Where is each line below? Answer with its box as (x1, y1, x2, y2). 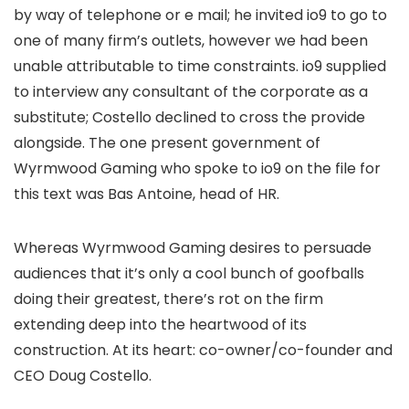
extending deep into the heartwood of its (14, 314, 307, 335)
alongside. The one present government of (14, 132, 320, 153)
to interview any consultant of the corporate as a (14, 81, 368, 102)
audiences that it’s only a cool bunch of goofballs (14, 263, 364, 284)
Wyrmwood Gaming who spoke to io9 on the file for (14, 158, 381, 179)
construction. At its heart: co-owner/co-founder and (14, 340, 393, 361)
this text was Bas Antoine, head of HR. (14, 184, 279, 204)
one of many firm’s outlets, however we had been (14, 30, 368, 51)
